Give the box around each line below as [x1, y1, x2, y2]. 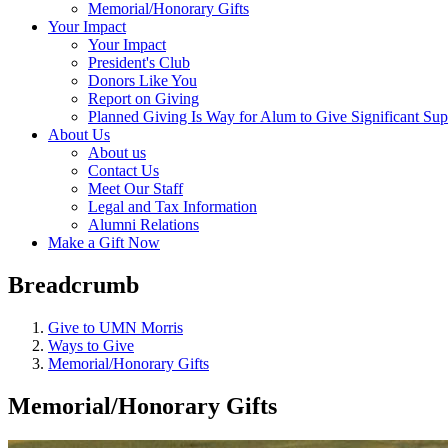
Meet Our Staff [88, 180, 183, 197]
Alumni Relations [88, 216, 199, 233]
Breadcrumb [8, 271, 139, 298]
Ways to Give [48, 336, 134, 354]
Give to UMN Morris [48, 318, 183, 336]
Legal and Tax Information [88, 198, 257, 215]
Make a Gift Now [48, 234, 160, 251]
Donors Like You [88, 72, 197, 89]
